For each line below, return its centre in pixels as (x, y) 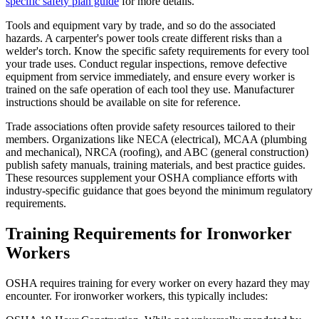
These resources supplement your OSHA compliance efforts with (152, 178)
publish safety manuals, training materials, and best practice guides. (156, 165)
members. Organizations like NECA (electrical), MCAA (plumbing (156, 140)
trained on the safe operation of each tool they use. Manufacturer (150, 90)
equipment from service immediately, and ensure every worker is (150, 77)
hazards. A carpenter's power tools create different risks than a (144, 38)
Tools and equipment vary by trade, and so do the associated (141, 26)
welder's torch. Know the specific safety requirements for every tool (157, 51)
